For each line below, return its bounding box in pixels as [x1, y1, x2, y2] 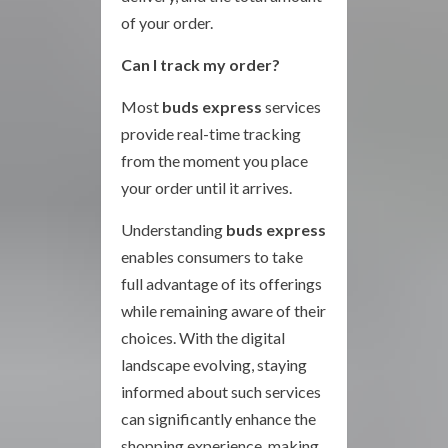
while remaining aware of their [121, 301, 326, 320]
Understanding [121, 220, 226, 239]
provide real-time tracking [121, 124, 301, 143]
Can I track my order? [121, 55, 280, 74]
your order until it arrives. [121, 178, 292, 197]
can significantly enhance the [121, 409, 316, 428]
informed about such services [121, 382, 321, 401]
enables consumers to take [121, 247, 303, 266]
